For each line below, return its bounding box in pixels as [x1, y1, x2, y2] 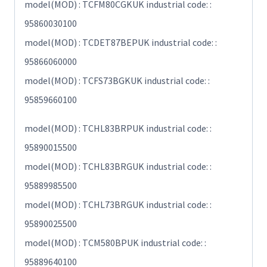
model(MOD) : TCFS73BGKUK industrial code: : [24, 74, 210, 87]
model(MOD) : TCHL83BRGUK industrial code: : [24, 160, 212, 173]
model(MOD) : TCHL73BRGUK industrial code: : [24, 198, 212, 211]
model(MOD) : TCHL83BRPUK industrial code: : [24, 122, 212, 135]
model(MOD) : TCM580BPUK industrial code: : [24, 237, 206, 249]
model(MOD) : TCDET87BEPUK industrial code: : [24, 36, 217, 49]
